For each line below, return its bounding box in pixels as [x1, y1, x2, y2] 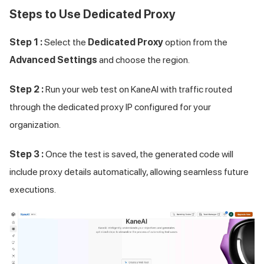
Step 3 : [9, 148, 44, 160]
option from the [163, 37, 227, 48]
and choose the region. [97, 54, 190, 66]
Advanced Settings [9, 54, 97, 66]
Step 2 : [9, 84, 44, 95]
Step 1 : [9, 37, 42, 48]
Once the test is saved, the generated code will [44, 148, 233, 160]
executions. [9, 184, 56, 196]
